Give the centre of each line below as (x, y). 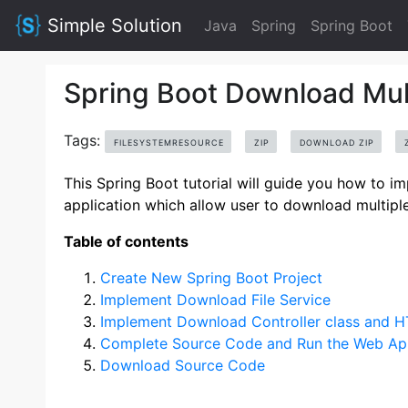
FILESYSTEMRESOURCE (169, 143)
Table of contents (126, 241)
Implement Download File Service (215, 300)
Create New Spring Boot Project (211, 278)
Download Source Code (183, 365)
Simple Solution (112, 25)
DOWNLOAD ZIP (337, 143)
